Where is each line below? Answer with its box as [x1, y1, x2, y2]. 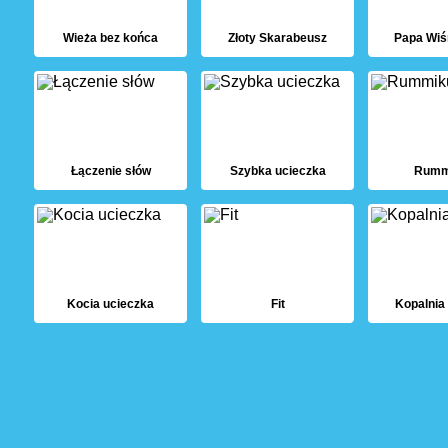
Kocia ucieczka [67, 296, 154, 311]
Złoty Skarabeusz [228, 31, 327, 46]
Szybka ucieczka [229, 164, 326, 179]
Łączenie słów [70, 164, 151, 179]
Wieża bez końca [63, 31, 158, 46]
